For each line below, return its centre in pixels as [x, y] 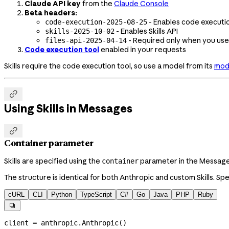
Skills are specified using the [53, 161]
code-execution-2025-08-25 [96, 22]
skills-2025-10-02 [80, 31]
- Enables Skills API [146, 31]
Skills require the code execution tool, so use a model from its [109, 66]
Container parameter [49, 143]
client [18, 223]
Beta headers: [51, 13]
